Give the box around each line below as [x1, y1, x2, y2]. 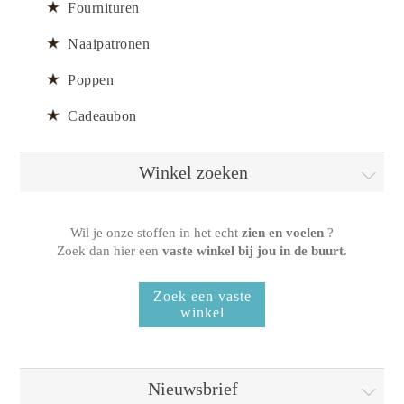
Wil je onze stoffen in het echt [70, 225, 242, 240]
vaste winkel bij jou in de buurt [162, 243, 344, 258]
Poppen [68, 71, 115, 87]
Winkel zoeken [138, 161, 248, 182]
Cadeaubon [68, 107, 137, 124]
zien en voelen [242, 225, 324, 240]
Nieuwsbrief [148, 378, 238, 399]
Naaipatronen [68, 35, 151, 51]
